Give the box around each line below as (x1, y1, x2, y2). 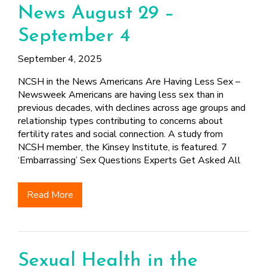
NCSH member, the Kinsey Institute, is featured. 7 (18, 141, 227, 154)
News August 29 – (18, 4, 174, 23)
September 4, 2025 (18, 52, 102, 66)
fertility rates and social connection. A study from (18, 128, 223, 141)
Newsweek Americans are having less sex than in (18, 88, 223, 101)
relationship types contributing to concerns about (18, 114, 223, 128)
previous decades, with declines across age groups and (18, 101, 246, 114)
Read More (27, 188, 73, 201)
